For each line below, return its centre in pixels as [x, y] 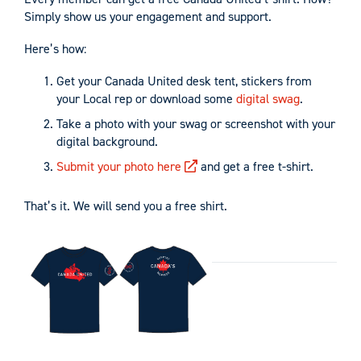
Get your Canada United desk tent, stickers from [184, 81]
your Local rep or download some [146, 98]
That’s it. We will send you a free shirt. [126, 205]
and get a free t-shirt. [255, 166]
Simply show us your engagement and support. [148, 16]
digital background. [107, 141]
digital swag [268, 98]
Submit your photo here [119, 166]
